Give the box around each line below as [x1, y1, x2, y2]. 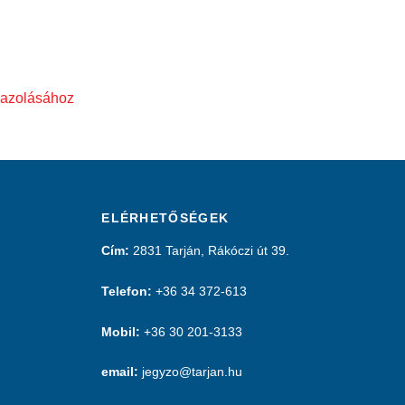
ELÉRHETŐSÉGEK [101, 210, 230, 225]
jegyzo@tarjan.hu [142, 364, 243, 380]
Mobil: [101, 324, 145, 339]
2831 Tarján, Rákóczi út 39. [129, 243, 290, 259]
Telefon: [101, 283, 153, 298]
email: [101, 364, 143, 380]
